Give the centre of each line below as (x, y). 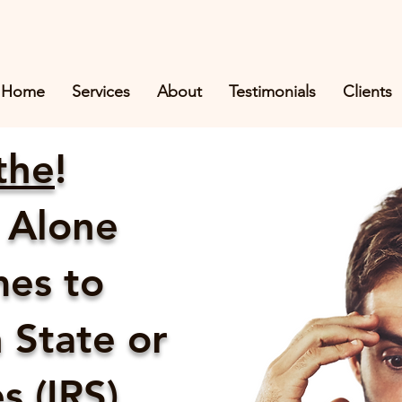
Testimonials (272, 92)
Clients (367, 92)
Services (100, 92)
